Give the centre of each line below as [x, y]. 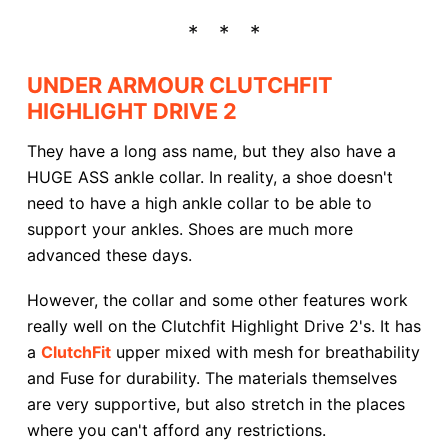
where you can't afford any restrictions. [176, 429]
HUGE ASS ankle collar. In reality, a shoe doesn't [209, 177]
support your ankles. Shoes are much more [189, 229]
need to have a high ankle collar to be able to [199, 203]
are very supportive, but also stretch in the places [215, 403]
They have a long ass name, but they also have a [211, 151]
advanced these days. [109, 255]
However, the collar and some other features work [217, 299]
